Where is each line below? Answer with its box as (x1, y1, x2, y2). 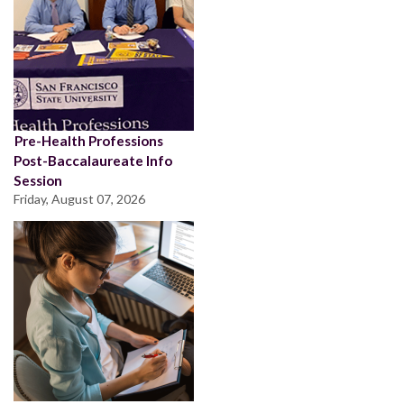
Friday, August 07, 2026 (14, 190, 145, 207)
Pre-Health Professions (14, 132, 163, 149)
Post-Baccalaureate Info (14, 151, 172, 169)
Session (14, 171, 62, 188)
